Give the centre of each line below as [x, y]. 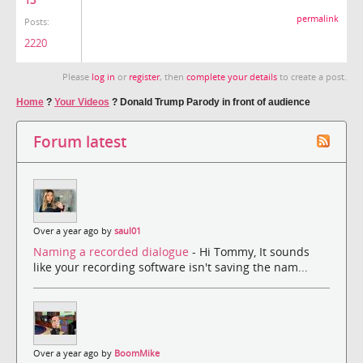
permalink [318, 18]
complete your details [232, 77]
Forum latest [80, 141]
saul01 [128, 231]
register [144, 77]
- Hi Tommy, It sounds [251, 252]
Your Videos [82, 102]
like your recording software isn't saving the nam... [171, 267]
